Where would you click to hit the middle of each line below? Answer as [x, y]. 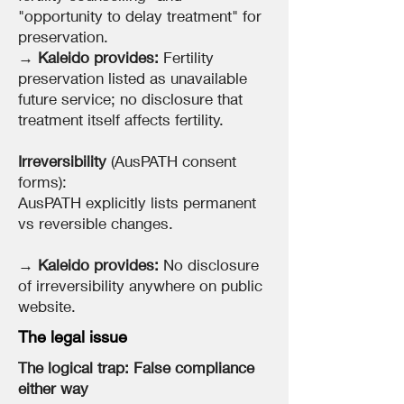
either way [53, 388]
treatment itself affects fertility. [121, 119]
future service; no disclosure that [130, 99]
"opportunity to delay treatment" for [140, 16]
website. [47, 306]
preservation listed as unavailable [133, 78]
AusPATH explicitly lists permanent [137, 202]
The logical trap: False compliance [136, 367]
